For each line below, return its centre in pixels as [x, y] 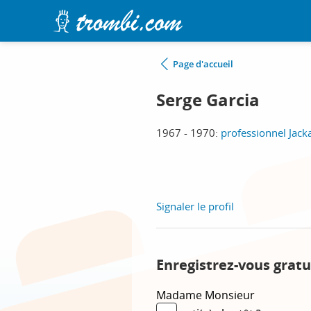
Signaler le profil [195, 206]
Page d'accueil [203, 64]
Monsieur [230, 295]
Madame [180, 295]
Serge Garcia [208, 100]
